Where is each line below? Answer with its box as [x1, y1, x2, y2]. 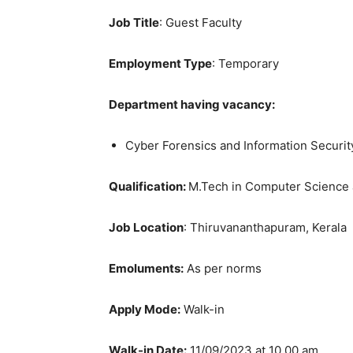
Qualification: [109, 179, 188, 194]
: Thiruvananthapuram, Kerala [184, 220, 347, 235]
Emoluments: [109, 261, 184, 276]
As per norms [184, 261, 262, 276]
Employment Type [109, 56, 212, 71]
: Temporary [212, 56, 279, 71]
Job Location [109, 220, 184, 235]
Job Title [109, 15, 159, 30]
